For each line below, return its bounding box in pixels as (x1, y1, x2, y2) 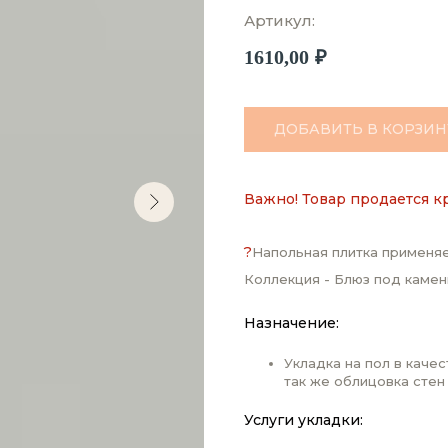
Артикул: (244, 11, 315, 30)
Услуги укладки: (244, 410, 363, 429)
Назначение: (244, 313, 339, 332)
